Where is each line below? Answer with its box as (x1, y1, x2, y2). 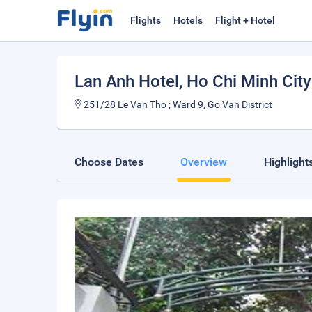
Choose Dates (75, 155, 143, 169)
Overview (180, 155, 227, 169)
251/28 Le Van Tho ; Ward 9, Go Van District (81, 99, 272, 110)
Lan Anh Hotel (75, 72, 179, 91)
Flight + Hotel (215, 15, 275, 26)
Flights (130, 15, 161, 26)
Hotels (173, 15, 203, 26)
